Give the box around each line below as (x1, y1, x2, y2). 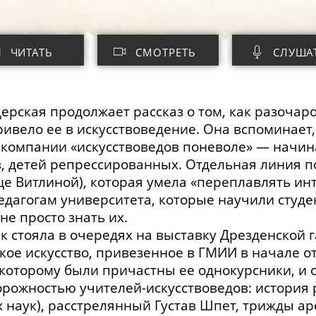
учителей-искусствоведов (80, 279, 248, 297)
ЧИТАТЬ (10, 44, 54, 59)
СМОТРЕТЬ (135, 44, 196, 59)
